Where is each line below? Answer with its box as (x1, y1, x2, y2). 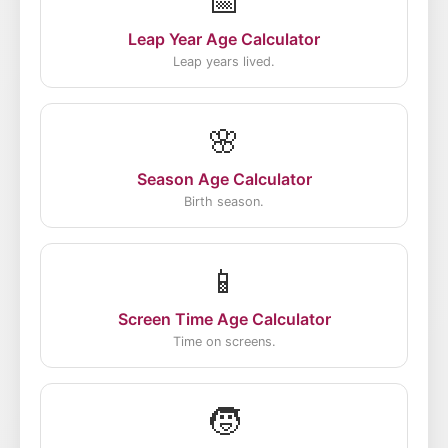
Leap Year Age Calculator (128, 29, 320, 49)
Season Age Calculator (136, 169, 312, 189)
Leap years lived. (173, 54, 275, 69)
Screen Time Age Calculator (117, 309, 331, 329)
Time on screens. (172, 334, 276, 349)
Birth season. (184, 194, 264, 209)
